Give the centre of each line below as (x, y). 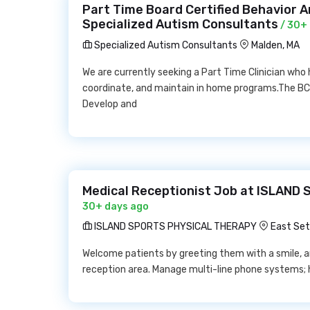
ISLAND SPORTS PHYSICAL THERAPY (174, 227)
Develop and (110, 104)
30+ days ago (116, 207)
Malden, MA (275, 45)
